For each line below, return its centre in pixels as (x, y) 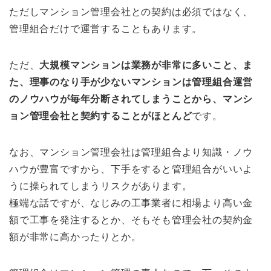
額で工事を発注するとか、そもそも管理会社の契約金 (131, 220)
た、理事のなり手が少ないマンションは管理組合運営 (131, 82)
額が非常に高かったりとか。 (75, 237)
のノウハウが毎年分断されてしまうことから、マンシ (131, 99)
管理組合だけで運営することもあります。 (106, 29)
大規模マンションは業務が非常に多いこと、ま (146, 65)
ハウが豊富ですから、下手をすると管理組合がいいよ (131, 169)
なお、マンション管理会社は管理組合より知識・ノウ (131, 152)
